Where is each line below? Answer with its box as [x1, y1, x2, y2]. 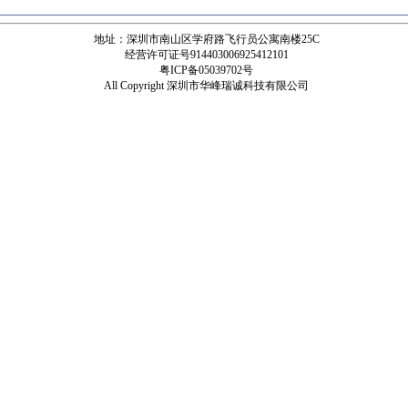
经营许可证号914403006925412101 [124, 48, 289, 61]
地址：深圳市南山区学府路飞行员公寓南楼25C [93, 33, 320, 46]
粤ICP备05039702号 [159, 64, 253, 76]
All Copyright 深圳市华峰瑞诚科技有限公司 [104, 79, 309, 92]
